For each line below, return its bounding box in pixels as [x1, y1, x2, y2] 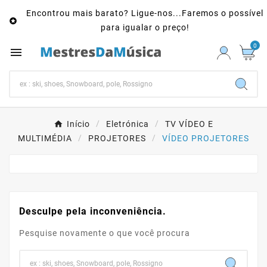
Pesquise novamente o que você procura [19, 228, 190, 238]
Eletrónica [106, 119, 149, 129]
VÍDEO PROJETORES [162, 133, 249, 144]
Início [67, 119, 90, 129]
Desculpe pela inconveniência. [19, 206, 166, 218]
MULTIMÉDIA [18, 133, 72, 144]
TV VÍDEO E [165, 119, 213, 129]
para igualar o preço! [100, 23, 190, 32]
